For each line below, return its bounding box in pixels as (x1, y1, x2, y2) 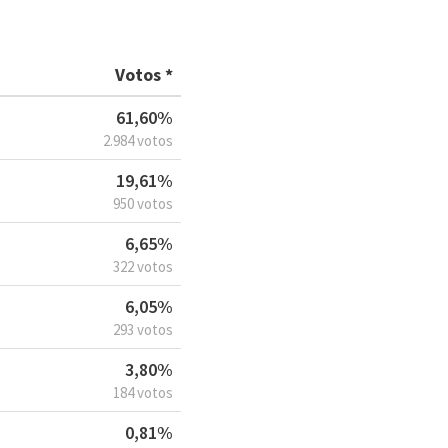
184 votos (113, 383, 173, 403)
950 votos (113, 194, 173, 214)
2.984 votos (103, 131, 173, 151)
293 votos (113, 320, 173, 340)
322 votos (113, 257, 173, 277)
